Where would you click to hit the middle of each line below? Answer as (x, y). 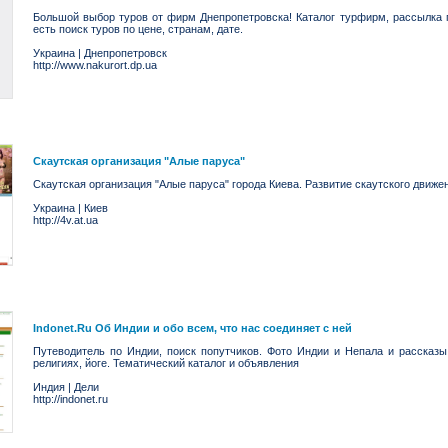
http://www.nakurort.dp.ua (95, 65)
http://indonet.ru (70, 399)
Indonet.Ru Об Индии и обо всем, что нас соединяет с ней (192, 328)
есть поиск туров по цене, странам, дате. (138, 29)
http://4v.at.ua (65, 220)
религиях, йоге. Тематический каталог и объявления (166, 363)
